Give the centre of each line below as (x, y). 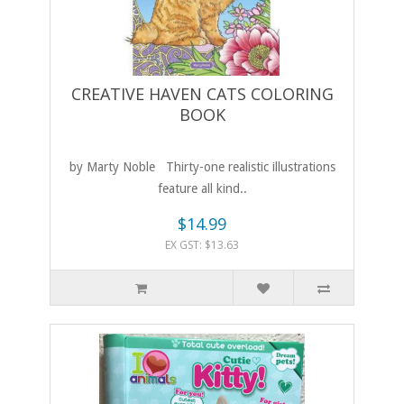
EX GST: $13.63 (202, 245)
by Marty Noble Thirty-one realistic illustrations (202, 167)
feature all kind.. (202, 189)
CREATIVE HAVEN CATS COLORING (202, 94)
